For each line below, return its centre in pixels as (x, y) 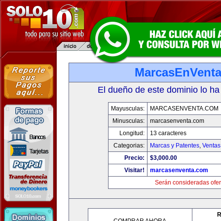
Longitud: (132, 133)
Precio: (134, 158)
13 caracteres (168, 133)
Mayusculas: (128, 109)
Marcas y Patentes (174, 146)
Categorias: (129, 146)
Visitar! (134, 170)
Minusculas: (128, 121)
